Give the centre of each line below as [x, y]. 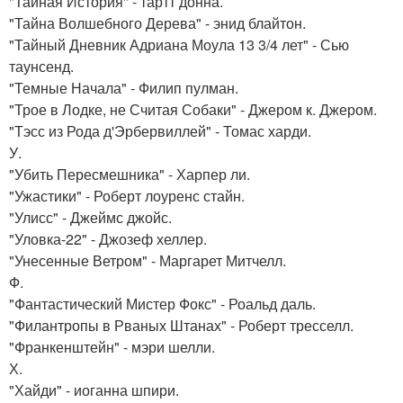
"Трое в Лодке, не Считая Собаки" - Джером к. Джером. [193, 109]
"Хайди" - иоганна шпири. [94, 390]
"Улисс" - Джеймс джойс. [90, 217]
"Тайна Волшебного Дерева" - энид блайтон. [157, 23]
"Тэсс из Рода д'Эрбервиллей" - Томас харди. [160, 131]
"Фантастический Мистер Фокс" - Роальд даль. [162, 304]
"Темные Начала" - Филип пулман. [124, 88]
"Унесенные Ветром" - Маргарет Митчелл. [148, 260]
